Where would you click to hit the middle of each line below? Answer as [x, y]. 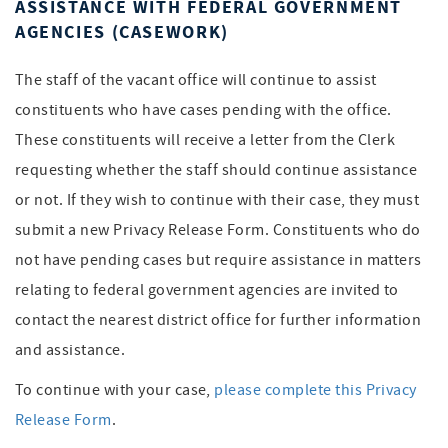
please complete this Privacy [315, 390]
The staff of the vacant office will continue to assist [196, 80]
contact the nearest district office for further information [218, 320]
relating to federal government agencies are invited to [207, 290]
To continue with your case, [115, 390]
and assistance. [70, 350]
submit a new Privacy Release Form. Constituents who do [218, 230]
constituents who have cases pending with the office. [203, 110]
